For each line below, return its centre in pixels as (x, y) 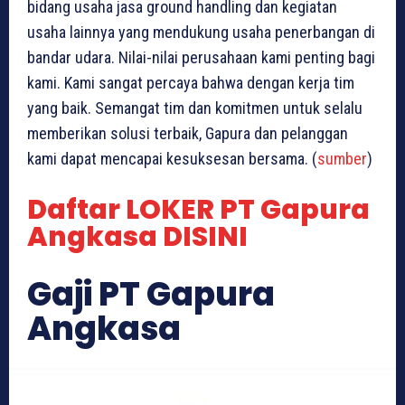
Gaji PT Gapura (151, 295)
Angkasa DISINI (137, 237)
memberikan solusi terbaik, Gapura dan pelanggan (188, 134)
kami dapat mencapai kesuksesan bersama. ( (172, 159)
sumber (342, 159)
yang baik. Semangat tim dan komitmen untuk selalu (195, 108)
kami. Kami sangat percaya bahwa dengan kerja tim (191, 83)
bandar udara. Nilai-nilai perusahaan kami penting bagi (201, 58)
